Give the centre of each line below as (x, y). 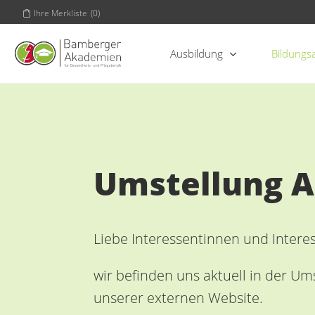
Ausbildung (196, 53)
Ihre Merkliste (60, 13)
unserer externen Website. (178, 298)
